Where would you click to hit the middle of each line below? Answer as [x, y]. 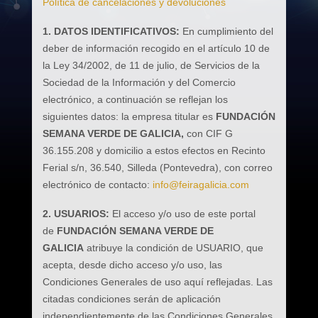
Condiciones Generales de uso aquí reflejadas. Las [157, 282]
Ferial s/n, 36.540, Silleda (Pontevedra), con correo [157, 168]
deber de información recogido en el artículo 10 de [156, 48]
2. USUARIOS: [77, 214]
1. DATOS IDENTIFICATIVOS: [112, 31]
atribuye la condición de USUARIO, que [175, 248]
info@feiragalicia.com [201, 185]
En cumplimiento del [227, 31]
